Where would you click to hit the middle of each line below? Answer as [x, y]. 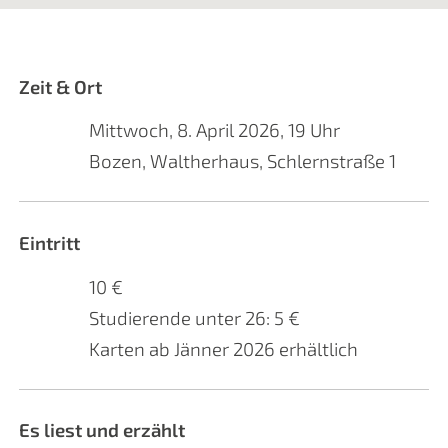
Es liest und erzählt [101, 430]
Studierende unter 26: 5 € [195, 317]
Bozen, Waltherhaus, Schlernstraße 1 [243, 161]
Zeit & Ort [60, 87]
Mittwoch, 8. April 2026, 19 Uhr [215, 130]
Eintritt [49, 243]
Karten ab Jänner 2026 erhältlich [224, 348]
